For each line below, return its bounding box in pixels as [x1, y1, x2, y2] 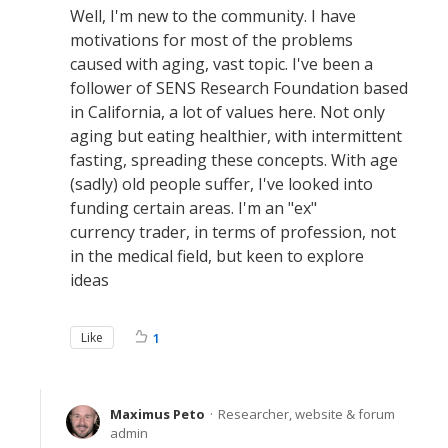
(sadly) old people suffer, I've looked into [70, 172, 373, 195]
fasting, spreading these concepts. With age [70, 148, 398, 171]
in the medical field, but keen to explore [70, 244, 364, 267]
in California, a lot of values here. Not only [70, 100, 385, 123]
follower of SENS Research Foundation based [70, 76, 408, 99]
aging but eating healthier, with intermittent [70, 124, 402, 147]
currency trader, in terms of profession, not [70, 220, 396, 243]
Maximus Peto [110, 404, 205, 423]
